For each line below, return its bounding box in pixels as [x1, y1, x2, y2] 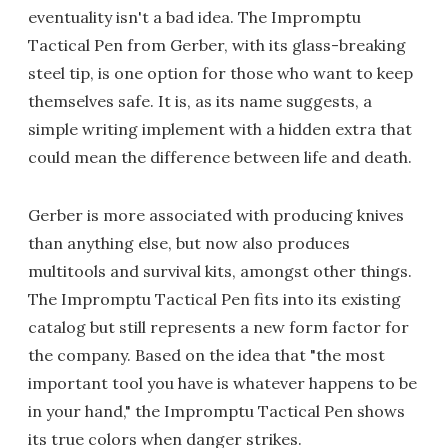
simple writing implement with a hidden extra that [28, 119, 412, 139]
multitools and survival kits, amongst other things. [28, 261, 412, 281]
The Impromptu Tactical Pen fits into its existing [28, 289, 401, 309]
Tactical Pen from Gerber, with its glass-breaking [28, 35, 406, 55]
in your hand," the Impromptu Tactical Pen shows [28, 401, 405, 421]
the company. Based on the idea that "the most [28, 345, 385, 365]
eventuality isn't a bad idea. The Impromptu [28, 7, 361, 27]
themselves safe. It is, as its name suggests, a [28, 91, 372, 111]
